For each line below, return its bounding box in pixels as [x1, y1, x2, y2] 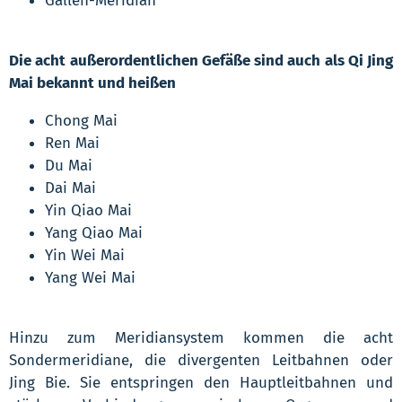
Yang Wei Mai [45, 267, 135, 287]
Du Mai [45, 155, 92, 175]
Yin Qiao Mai [45, 200, 132, 220]
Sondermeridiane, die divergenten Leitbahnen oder [9, 350, 393, 370]
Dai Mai [45, 178, 96, 197]
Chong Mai [45, 110, 118, 130]
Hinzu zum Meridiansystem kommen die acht [9, 328, 393, 347]
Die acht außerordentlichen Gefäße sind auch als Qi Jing [9, 50, 393, 70]
